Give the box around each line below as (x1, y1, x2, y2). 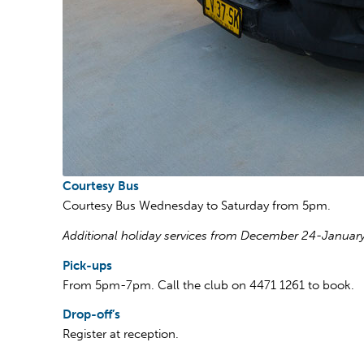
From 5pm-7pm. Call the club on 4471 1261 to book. (63, 277, 354, 292)
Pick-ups (63, 258, 112, 273)
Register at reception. (63, 327, 179, 342)
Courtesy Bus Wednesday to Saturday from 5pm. (63, 198, 331, 213)
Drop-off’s (63, 307, 120, 323)
